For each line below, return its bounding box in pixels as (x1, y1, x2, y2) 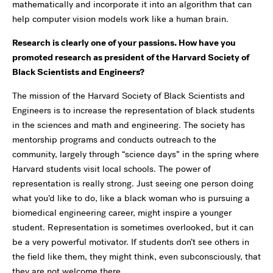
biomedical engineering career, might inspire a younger (12, 207, 232, 219)
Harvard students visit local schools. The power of (12, 163, 211, 175)
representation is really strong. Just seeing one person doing (12, 177, 253, 190)
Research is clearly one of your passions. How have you (12, 37, 236, 49)
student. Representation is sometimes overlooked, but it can (12, 221, 253, 233)
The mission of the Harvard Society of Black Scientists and (12, 90, 245, 102)
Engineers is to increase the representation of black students (12, 104, 255, 116)
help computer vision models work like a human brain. (12, 13, 229, 25)
